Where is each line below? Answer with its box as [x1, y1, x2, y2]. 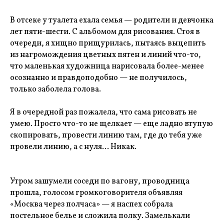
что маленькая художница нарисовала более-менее [10, 61, 204, 72]
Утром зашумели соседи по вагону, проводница [10, 176, 189, 187]
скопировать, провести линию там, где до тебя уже [10, 130, 202, 141]
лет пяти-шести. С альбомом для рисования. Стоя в [10, 26, 200, 37]
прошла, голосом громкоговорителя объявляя [10, 187, 182, 198]
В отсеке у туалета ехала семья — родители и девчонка [10, 15, 213, 26]
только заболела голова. [10, 84, 101, 95]
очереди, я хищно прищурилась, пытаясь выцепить [10, 38, 206, 49]
